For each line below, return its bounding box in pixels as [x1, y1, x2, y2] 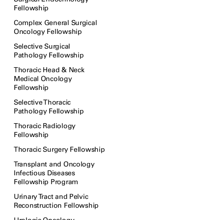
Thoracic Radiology [14, 122, 76, 130]
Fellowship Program [14, 178, 78, 186]
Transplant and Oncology [14, 160, 95, 168]
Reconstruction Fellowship [14, 201, 99, 210]
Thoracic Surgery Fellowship [14, 145, 105, 154]
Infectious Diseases [14, 169, 75, 177]
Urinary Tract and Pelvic [14, 192, 88, 201]
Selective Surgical [14, 42, 70, 51]
